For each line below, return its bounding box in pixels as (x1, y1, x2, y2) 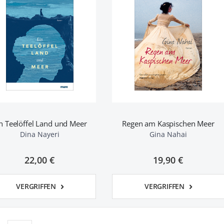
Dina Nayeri (19, 129, 59, 139)
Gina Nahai (149, 129, 187, 139)
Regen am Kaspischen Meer (122, 118, 214, 128)
